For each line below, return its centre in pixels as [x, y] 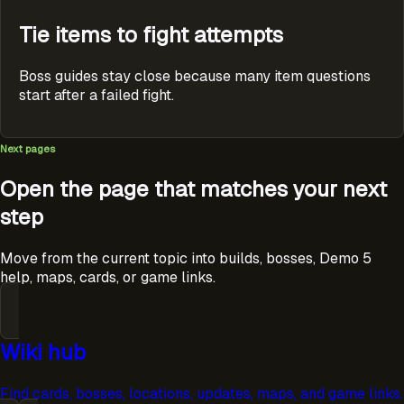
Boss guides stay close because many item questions [195, 77]
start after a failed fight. [96, 96]
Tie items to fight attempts [151, 35]
